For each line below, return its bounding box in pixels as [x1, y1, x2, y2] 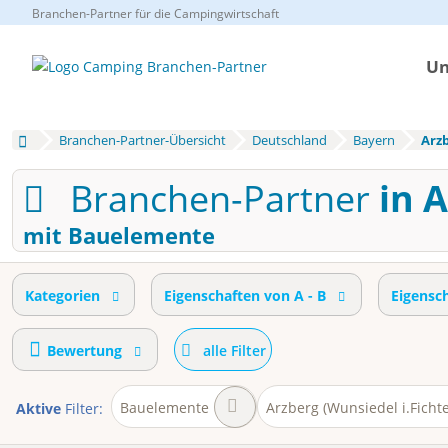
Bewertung [47, 341, 123, 361]
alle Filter [202, 341, 266, 361]
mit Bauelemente [23, 221, 215, 250]
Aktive [16, 399, 61, 419]
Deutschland [251, 131, 327, 149]
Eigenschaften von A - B [164, 286, 327, 306]
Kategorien [25, 286, 100, 306]
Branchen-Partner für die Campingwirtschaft [32, 5, 279, 22]
